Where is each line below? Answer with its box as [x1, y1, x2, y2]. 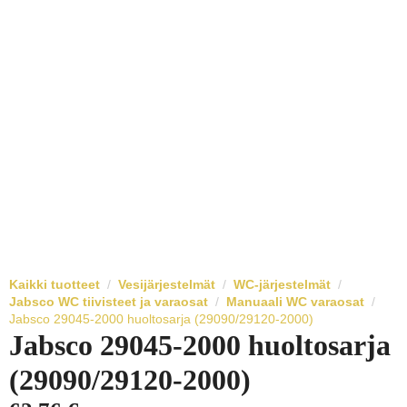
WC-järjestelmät [233, 277, 331, 293]
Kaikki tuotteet [9, 277, 100, 293]
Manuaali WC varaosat [226, 294, 364, 310]
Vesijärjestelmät [118, 277, 215, 293]
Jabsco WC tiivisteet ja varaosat [9, 294, 208, 310]
